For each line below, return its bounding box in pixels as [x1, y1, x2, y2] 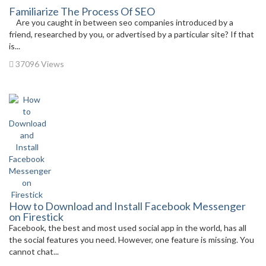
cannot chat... [9, 246, 59, 256]
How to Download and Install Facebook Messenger [9, 199, 246, 213]
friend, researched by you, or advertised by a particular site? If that [9, 29, 254, 39]
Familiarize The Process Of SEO [9, 5, 155, 18]
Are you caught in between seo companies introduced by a [9, 17, 233, 27]
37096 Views [14, 59, 64, 69]
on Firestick [9, 210, 64, 223]
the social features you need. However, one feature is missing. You [9, 235, 254, 245]
